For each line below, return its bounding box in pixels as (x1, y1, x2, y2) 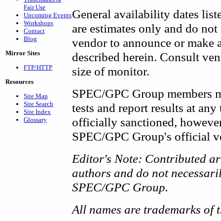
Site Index (24, 108, 51, 115)
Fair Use (24, 3, 45, 11)
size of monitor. (72, 64, 149, 78)
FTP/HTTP (24, 64, 52, 71)
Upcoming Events (24, 11, 72, 19)
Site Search (24, 100, 53, 108)
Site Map (24, 92, 48, 100)
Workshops (24, 19, 53, 27)
